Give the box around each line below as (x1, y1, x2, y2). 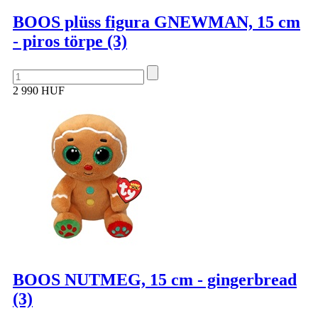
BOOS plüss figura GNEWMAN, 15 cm (13, 12, 300, 31)
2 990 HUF (13, 84, 65, 97)
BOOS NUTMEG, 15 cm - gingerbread (13, 270, 297, 289)
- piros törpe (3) (13, 31, 127, 50)
